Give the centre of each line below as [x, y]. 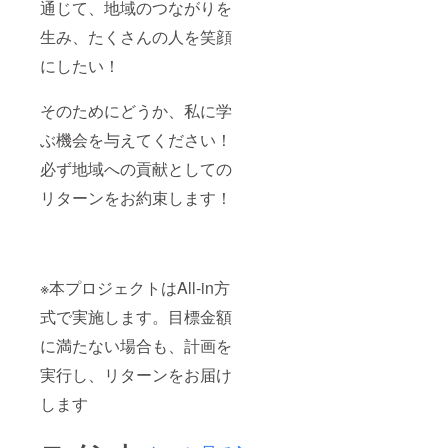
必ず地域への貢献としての [136, 168]
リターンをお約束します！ [136, 197]
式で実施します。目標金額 [136, 316]
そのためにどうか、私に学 [136, 110]
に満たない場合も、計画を [136, 345]
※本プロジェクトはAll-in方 [135, 287]
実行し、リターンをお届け [136, 374]
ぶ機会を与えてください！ [136, 139]
